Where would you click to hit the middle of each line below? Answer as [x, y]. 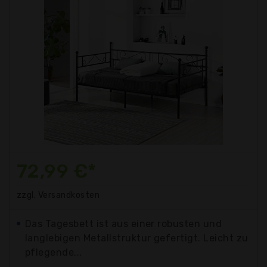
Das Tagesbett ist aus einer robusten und [124, 223]
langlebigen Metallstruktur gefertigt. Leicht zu [137, 238]
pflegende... [54, 252]
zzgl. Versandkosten [58, 195]
